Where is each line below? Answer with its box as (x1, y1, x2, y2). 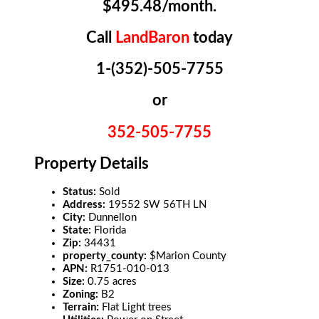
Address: (63, 199, 109, 211)
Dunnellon (88, 212, 137, 224)
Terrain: (63, 302, 103, 313)
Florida (94, 225, 127, 236)
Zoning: (63, 289, 102, 300)
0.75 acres (88, 276, 137, 288)
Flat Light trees (102, 302, 172, 313)
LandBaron (115, 29, 189, 46)
